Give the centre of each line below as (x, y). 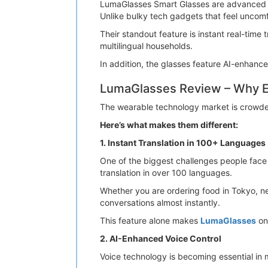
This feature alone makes (150, 220)
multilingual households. (146, 46)
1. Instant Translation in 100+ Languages (183, 143)
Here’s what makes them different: (169, 125)
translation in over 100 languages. (166, 173)
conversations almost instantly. (160, 202)
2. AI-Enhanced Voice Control (161, 238)
